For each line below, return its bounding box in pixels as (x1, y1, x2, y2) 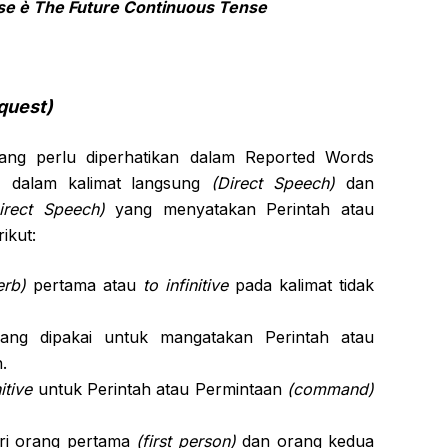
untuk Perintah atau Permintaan (32, 379, 288, 399)
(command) (287, 379, 375, 399)
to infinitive (143, 275, 228, 295)
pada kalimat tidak (228, 275, 374, 295)
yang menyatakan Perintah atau (104, 199, 374, 219)
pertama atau (26, 275, 143, 295)
